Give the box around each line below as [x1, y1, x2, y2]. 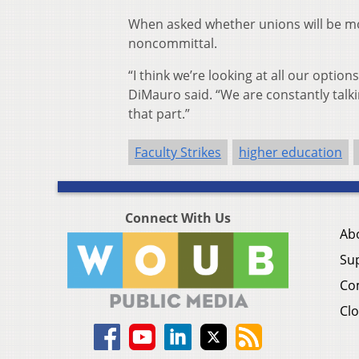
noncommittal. [128, 34, 217, 53]
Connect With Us [125, 209, 231, 228]
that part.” [128, 105, 190, 123]
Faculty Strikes [135, 143, 221, 162]
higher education [239, 143, 342, 162]
